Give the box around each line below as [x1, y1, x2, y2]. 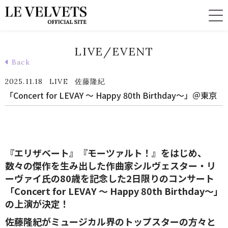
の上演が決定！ [5, 197, 69, 210]
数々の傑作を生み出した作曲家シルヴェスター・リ [5, 159, 216, 172]
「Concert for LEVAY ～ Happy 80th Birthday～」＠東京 [5, 89, 217, 101]
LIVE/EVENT [74, 44, 154, 59]
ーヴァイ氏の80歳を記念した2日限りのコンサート [5, 172, 214, 185]
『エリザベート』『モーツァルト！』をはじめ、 [5, 146, 207, 159]
